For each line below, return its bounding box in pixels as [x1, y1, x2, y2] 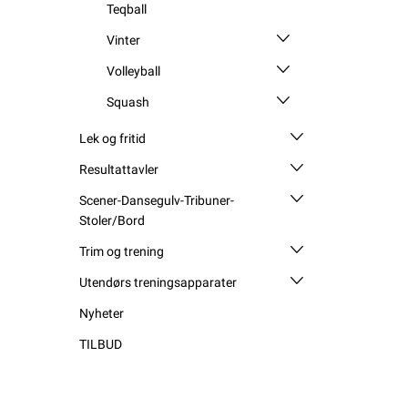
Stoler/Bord [79, 212, 145, 228]
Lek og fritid [79, 130, 146, 146]
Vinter [107, 32, 140, 47]
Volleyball [107, 63, 160, 78]
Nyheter [79, 305, 124, 321]
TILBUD [79, 336, 122, 352]
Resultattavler [79, 161, 158, 177]
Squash [107, 94, 149, 109]
